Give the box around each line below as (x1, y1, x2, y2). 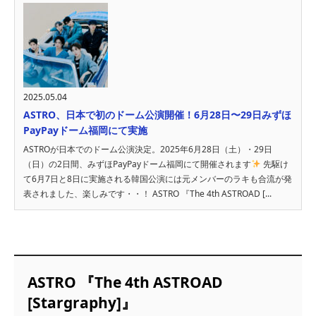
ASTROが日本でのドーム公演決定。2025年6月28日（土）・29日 (23, 142, 272, 155)
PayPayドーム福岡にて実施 (23, 123, 147, 137)
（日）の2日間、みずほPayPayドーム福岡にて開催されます (23, 157, 251, 170)
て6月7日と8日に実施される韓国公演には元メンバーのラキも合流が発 (23, 172, 292, 185)
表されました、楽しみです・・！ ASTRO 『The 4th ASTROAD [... (23, 187, 272, 200)
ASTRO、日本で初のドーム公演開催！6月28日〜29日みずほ (23, 107, 291, 121)
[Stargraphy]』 (27, 292, 136, 312)
